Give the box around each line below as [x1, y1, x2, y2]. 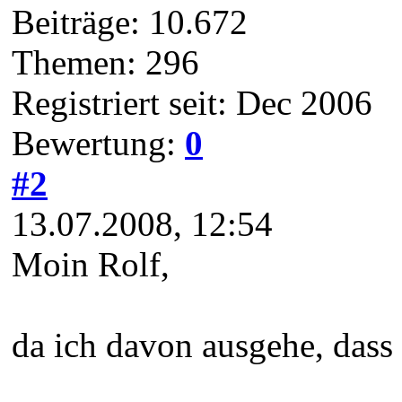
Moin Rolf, [12, 244, 170, 284]
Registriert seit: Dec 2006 [12, 83, 372, 122]
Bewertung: [12, 123, 185, 162]
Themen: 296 [12, 42, 199, 82]
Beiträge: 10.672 [12, 2, 248, 41]
